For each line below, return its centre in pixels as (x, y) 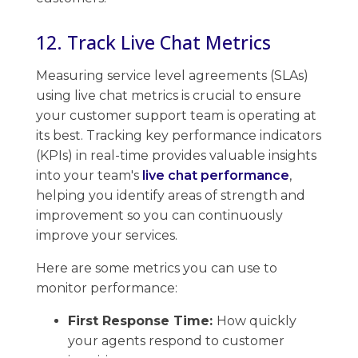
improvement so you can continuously (159, 215)
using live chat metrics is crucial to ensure (169, 95)
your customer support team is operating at (176, 115)
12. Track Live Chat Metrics (153, 42)
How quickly (257, 320)
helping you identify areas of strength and (171, 195)
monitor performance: (107, 288)
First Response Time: (142, 320)
